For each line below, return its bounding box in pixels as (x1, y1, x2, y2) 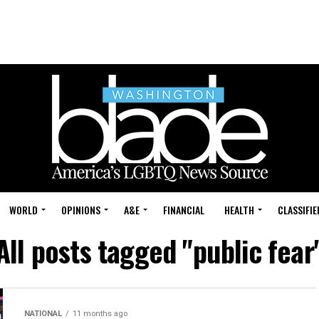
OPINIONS (61, 202, 100, 217)
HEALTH (224, 202, 254, 217)
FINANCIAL (163, 202, 204, 217)
